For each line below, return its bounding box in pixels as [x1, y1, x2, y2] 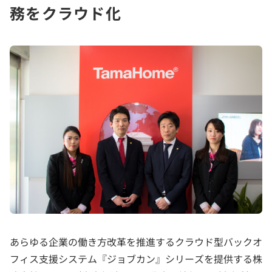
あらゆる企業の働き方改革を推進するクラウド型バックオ [10, 234, 262, 250]
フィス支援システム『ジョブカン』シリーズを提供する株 [10, 251, 262, 267]
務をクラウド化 [10, 2, 121, 24]
